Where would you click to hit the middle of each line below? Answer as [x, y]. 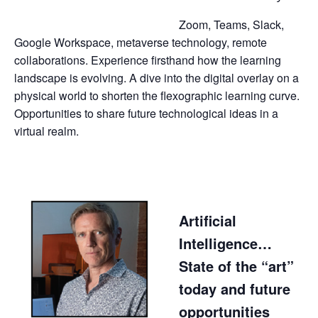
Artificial [208, 220]
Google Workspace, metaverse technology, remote [141, 42]
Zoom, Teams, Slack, [231, 24]
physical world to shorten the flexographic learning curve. [157, 95]
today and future [235, 288]
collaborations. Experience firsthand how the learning [148, 60]
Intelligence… [225, 243]
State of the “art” [236, 265]
